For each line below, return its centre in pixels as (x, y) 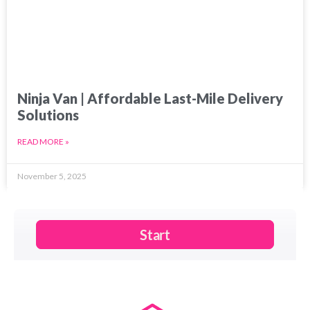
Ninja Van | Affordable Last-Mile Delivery (150, 99)
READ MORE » (43, 142)
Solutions (48, 115)
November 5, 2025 (52, 176)
